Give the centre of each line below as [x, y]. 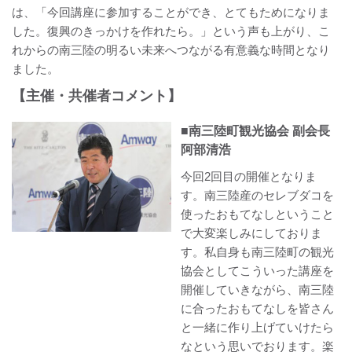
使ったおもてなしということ [258, 214]
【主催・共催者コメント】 [97, 95]
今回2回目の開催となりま [249, 176]
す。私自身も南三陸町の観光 [258, 251]
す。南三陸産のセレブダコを [258, 195]
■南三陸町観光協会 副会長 [256, 130]
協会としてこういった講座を [258, 270]
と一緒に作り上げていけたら [258, 327]
